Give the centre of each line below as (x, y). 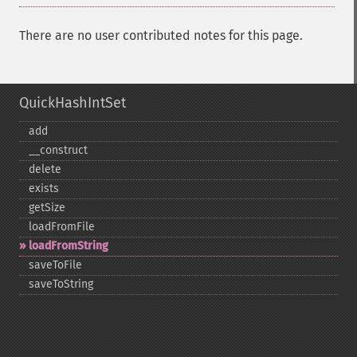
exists (44, 188)
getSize (47, 208)
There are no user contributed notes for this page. (161, 35)
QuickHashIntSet (73, 103)
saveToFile (55, 265)
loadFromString (69, 246)
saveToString (61, 284)
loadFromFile (62, 227)
